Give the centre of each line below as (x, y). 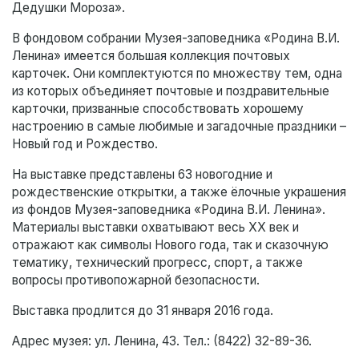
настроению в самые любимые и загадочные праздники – (179, 127)
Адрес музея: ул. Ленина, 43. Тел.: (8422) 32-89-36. (162, 341)
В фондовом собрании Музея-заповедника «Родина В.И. (176, 38)
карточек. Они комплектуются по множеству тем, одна (177, 74)
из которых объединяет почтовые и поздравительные (171, 91)
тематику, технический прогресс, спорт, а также (157, 263)
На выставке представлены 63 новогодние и (142, 175)
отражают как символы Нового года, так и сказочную (170, 245)
